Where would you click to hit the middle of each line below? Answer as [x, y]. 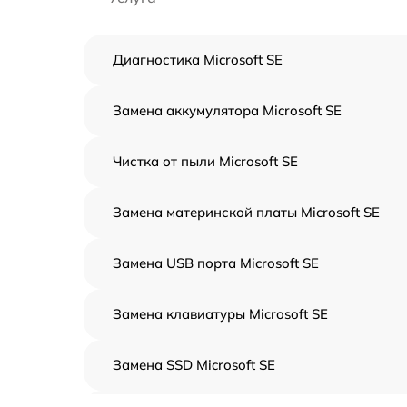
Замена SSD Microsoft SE [194, 364]
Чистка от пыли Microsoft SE [205, 161]
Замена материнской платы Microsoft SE [246, 212]
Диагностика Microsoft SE [198, 59]
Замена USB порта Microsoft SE [216, 263]
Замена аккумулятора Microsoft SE [227, 110]
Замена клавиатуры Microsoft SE [220, 313]
